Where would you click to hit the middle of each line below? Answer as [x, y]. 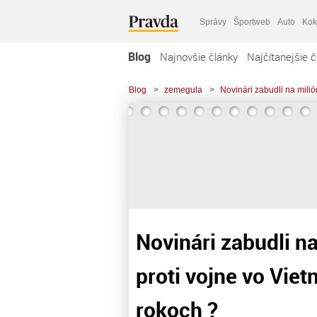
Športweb [252, 22]
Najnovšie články [199, 57]
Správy [213, 22]
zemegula [183, 90]
